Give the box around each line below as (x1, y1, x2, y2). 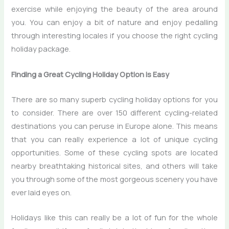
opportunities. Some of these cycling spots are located (11, 147, 218, 157)
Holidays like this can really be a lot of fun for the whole (11, 212, 218, 223)
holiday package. (11, 43, 71, 54)
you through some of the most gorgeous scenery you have (11, 173, 218, 184)
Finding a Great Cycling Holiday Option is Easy (11, 68, 170, 79)
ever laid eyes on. (11, 187, 72, 197)
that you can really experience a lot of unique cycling (11, 133, 218, 144)
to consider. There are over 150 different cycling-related (11, 107, 218, 118)
